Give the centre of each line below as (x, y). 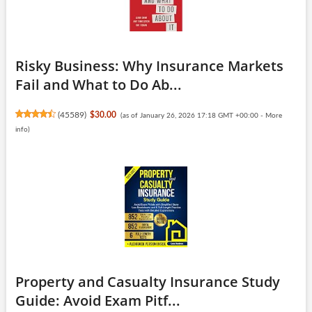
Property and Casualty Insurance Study (147, 281)
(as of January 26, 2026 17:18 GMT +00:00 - (193, 115)
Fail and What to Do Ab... (98, 84)
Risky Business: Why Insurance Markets (149, 65)
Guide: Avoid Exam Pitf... (97, 300)
